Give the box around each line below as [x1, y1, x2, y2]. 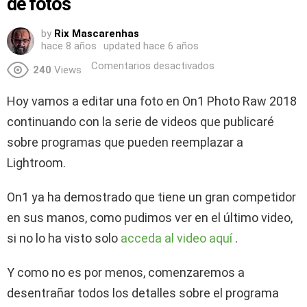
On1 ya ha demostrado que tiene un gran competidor [7, 190, 296, 205]
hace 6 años [143, 39, 199, 52]
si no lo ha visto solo [7, 231, 118, 246]
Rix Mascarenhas [54, 27, 139, 40]
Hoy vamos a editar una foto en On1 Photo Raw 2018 [7, 94, 297, 109]
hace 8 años [41, 39, 97, 52]
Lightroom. [7, 156, 66, 171]
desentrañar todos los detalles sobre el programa [7, 286, 279, 301]
